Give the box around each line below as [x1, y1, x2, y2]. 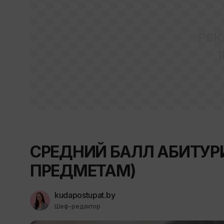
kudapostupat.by [54, 190, 115, 200]
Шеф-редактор [54, 202, 100, 210]
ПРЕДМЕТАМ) [30, 161, 136, 180]
